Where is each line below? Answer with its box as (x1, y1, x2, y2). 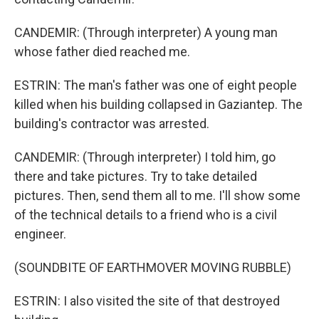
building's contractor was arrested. (14, 116, 209, 131)
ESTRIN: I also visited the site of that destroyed (14, 293, 280, 308)
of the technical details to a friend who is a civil (14, 207, 277, 222)
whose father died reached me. (14, 44, 190, 59)
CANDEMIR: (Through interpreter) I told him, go (14, 150, 276, 164)
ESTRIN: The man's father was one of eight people (14, 78, 297, 93)
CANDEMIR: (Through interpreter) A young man (14, 25, 278, 40)
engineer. (14, 226, 66, 241)
